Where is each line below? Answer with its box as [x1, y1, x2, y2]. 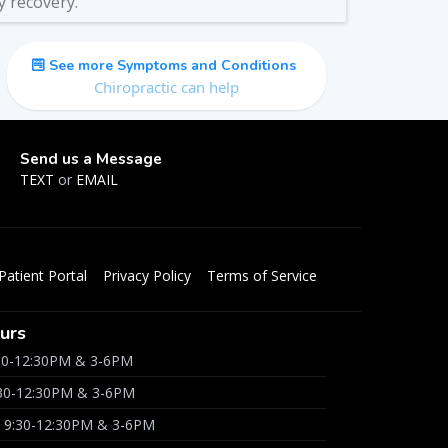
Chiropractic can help [93, 77, 239, 97]
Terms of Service [207, 266, 317, 285]
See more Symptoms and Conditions [48, 56, 296, 75]
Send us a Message [19, 149, 162, 169]
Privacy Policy [103, 266, 191, 285]
